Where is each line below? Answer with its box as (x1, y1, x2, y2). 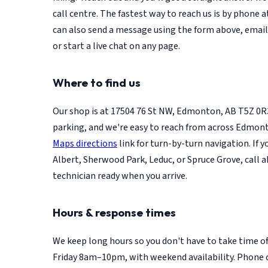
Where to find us (53, 75, 141, 90)
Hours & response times (53, 205, 176, 220)
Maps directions (53, 136, 117, 150)
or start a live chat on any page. (53, 39, 180, 53)
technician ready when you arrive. (53, 169, 187, 182)
